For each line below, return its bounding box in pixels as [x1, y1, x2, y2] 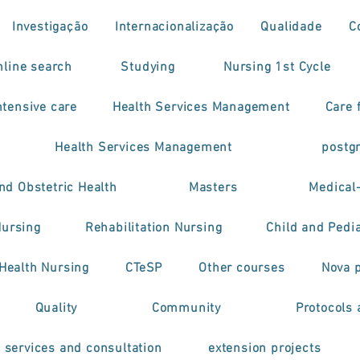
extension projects [208, 341, 321, 357]
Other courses [198, 260, 285, 276]
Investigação [11, 19, 88, 35]
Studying [121, 59, 175, 76]
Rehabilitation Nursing [84, 220, 223, 236]
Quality [35, 301, 78, 317]
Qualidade [260, 19, 322, 35]
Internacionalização [114, 19, 235, 35]
